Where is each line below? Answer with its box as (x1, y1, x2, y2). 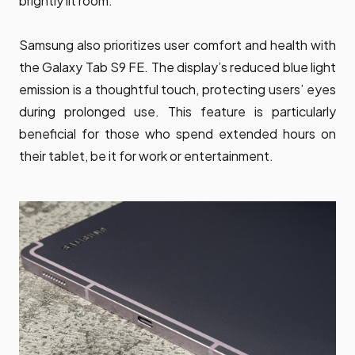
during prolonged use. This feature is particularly (19, 102, 336, 120)
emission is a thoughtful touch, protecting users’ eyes (19, 80, 336, 97)
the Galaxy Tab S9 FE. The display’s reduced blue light (19, 58, 336, 75)
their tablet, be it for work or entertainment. (19, 147, 273, 164)
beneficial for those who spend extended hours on (19, 124, 336, 142)
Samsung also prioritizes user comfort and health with (19, 36, 336, 53)
